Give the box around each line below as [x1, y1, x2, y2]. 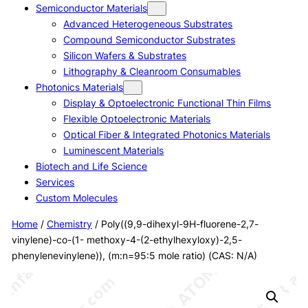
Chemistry [46, 217, 92, 230]
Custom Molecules [36, 192, 118, 204]
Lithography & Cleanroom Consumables [63, 65, 241, 78]
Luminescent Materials [63, 144, 164, 157]
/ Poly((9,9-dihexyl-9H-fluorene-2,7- [91, 217, 258, 230]
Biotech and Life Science [36, 160, 148, 173]
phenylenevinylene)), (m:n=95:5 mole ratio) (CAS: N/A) [11, 249, 257, 261]
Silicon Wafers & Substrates [63, 49, 187, 62]
